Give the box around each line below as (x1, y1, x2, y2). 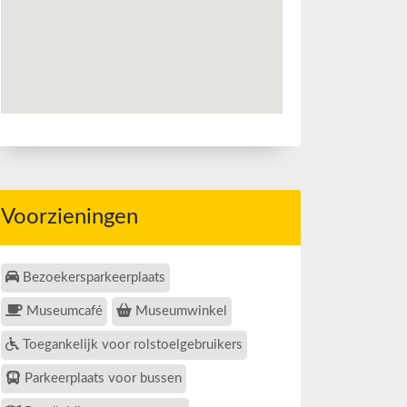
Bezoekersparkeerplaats (19, 271, 165, 285)
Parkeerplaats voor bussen (21, 372, 182, 386)
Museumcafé (23, 304, 103, 319)
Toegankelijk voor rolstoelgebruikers (19, 338, 243, 352)
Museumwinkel (132, 304, 227, 319)
